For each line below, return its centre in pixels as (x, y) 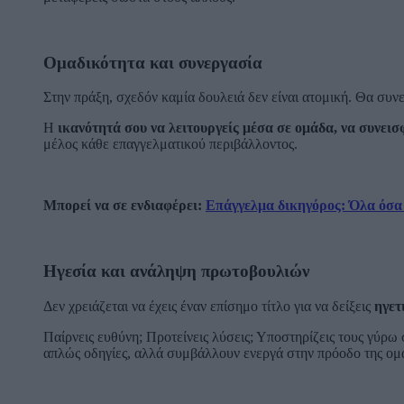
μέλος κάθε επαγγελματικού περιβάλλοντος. (170, 144)
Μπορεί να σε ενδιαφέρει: (124, 206)
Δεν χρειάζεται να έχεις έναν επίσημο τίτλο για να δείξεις (209, 306)
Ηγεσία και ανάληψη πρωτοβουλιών (176, 271)
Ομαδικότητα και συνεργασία (153, 62)
